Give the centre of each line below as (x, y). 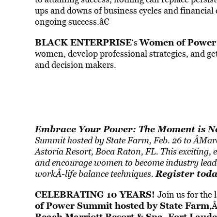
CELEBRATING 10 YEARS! (96, 194)
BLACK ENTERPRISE (83, 42)
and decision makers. (75, 65)
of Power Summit (73, 205)
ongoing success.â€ (72, 22)
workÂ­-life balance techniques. (94, 174)
